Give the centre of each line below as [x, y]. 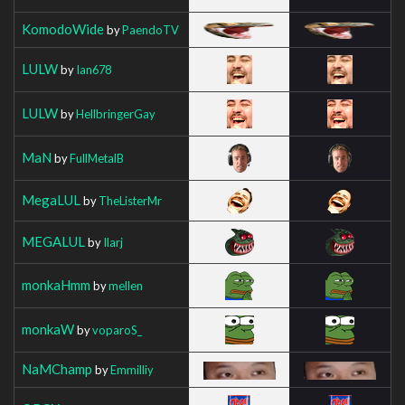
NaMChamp [57, 368]
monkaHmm [56, 284]
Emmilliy [132, 369]
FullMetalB [97, 158]
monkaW [48, 329]
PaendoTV [151, 29]
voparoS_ [117, 330]
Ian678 [94, 69]
